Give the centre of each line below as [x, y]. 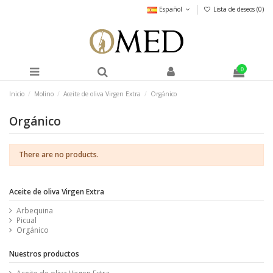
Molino [44, 94]
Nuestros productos [44, 254]
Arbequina [35, 211]
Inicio [17, 94]
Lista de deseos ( [235, 9]
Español [170, 9]
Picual [27, 221]
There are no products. [59, 154]
